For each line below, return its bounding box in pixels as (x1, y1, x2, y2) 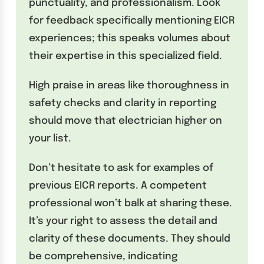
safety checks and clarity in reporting (29, 98, 217, 109)
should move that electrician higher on (29, 116, 223, 127)
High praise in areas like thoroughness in (29, 81, 230, 91)
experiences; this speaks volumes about (29, 34, 231, 44)
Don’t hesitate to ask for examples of (29, 163, 214, 174)
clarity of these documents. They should (29, 234, 231, 245)
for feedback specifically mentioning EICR (29, 16, 235, 27)
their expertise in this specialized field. (29, 51, 223, 62)
